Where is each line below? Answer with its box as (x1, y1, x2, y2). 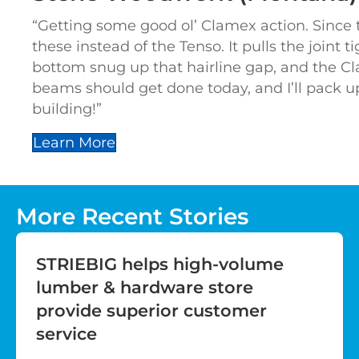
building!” (32, 100, 102, 119)
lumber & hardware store (36, 277, 253, 298)
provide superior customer (36, 301, 267, 321)
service (36, 324, 97, 345)
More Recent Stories (16, 203, 248, 231)
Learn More (33, 134, 115, 152)
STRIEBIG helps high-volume (36, 254, 284, 275)
